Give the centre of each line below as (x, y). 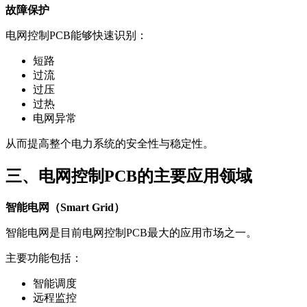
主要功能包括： (44, 258)
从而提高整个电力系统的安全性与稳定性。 (110, 143)
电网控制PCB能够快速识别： (76, 35)
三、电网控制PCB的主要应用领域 (129, 176)
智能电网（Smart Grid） (65, 207)
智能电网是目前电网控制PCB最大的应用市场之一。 (131, 232)
